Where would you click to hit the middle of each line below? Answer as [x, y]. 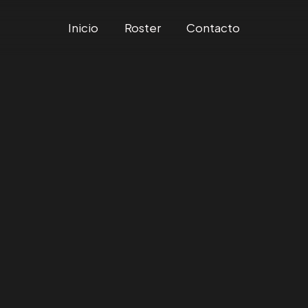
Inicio [84, 27]
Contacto [213, 27]
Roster [142, 27]
